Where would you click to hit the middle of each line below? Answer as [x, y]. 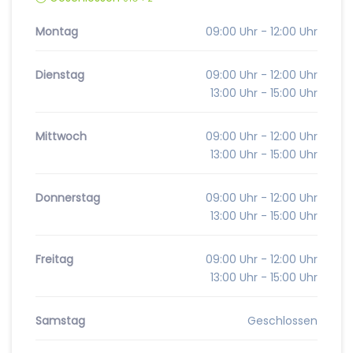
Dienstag [60, 75]
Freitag [54, 259]
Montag [57, 32]
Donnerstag [68, 198]
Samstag [60, 321]
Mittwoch [61, 136]
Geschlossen [282, 321]
